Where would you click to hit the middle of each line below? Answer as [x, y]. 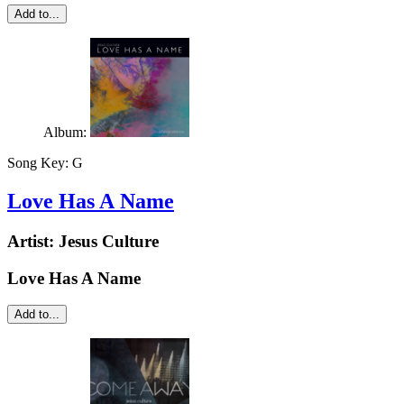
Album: [67, 132]
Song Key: [40, 162]
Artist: [33, 241]
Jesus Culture [109, 241]
